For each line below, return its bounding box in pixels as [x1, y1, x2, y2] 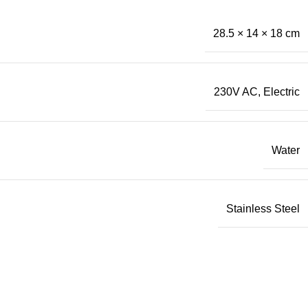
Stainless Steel [226, 202, 300, 214]
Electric [263, 85, 300, 98]
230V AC [214, 85, 258, 98]
